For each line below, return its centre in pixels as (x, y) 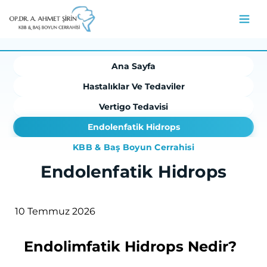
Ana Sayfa (133, 66)
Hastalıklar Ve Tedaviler (133, 86)
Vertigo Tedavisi (133, 107)
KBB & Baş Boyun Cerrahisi (133, 147)
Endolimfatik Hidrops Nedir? (130, 246)
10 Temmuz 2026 (55, 211)
